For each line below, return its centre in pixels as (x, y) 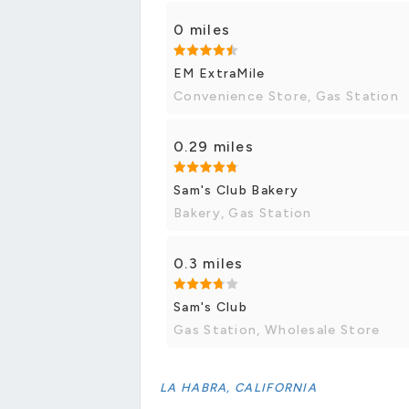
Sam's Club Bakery (236, 190)
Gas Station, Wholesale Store (277, 330)
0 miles (202, 29)
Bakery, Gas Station (243, 213)
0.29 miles (214, 146)
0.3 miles (209, 263)
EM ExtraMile (220, 73)
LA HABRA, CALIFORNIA (238, 387)
